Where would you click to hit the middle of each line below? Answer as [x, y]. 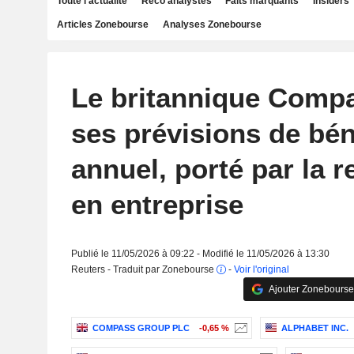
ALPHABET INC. [314, 328]
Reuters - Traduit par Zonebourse [143, 269]
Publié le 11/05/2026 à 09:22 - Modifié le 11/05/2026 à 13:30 [200, 254]
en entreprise [157, 204]
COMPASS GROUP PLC [141, 328]
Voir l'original [261, 269]
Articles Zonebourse [103, 24]
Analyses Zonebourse [212, 24]
